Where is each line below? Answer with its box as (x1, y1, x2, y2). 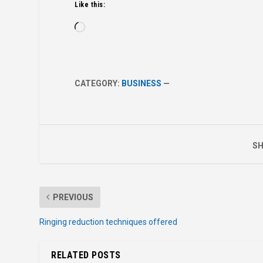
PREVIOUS (53, 192, 94, 202)
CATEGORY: (75, 78, 122, 88)
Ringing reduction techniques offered (39, 217, 178, 227)
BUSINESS (122, 78, 162, 88)
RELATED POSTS (51, 249, 121, 261)
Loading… (85, 22, 120, 32)
